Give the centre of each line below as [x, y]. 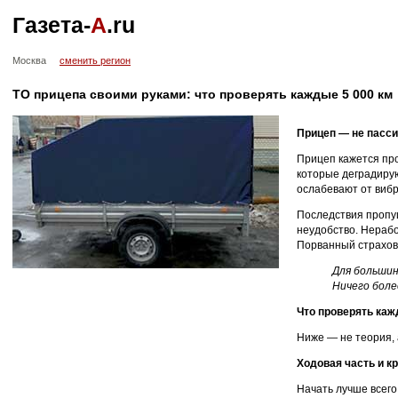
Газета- [52, 25]
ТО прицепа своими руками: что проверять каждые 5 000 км [203, 94]
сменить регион [95, 60]
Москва [29, 60]
